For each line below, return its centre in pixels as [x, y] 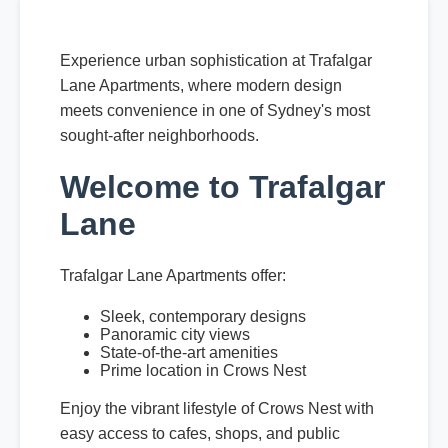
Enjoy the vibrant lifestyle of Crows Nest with [217, 409]
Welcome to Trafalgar [222, 187]
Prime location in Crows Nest [203, 371]
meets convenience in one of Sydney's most [215, 110]
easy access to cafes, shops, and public [200, 434]
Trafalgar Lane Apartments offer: [173, 276]
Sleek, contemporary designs [203, 317]
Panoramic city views [175, 335]
